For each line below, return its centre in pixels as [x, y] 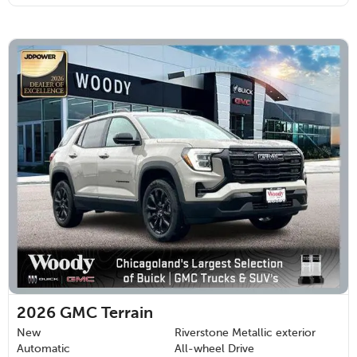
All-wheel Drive [214, 349]
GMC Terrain [106, 314]
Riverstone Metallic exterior [245, 333]
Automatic [43, 349]
